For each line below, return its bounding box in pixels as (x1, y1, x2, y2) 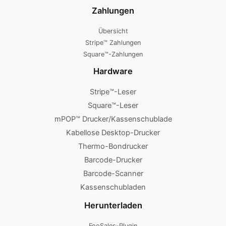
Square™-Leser (88, 101, 138, 110)
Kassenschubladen (80, 183, 146, 192)
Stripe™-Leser (90, 87, 136, 97)
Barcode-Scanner (83, 169, 143, 179)
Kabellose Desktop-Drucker (66, 128, 160, 138)
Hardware (93, 66, 133, 76)
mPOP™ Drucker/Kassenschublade (54, 115, 172, 124)
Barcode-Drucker (84, 155, 142, 165)
